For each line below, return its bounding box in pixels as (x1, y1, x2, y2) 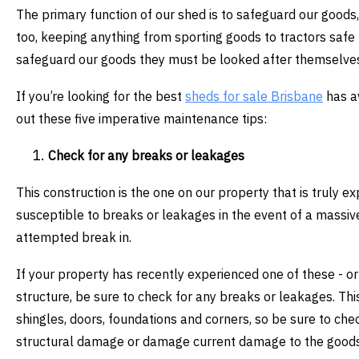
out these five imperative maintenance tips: (16, 111, 267, 127)
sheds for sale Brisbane (185, 88, 323, 105)
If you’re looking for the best (16, 88, 185, 105)
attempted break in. (16, 229, 131, 246)
